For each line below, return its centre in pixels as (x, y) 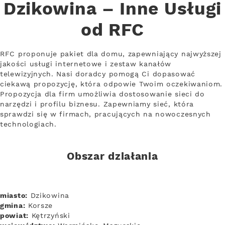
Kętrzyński (49, 216)
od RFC (113, 31)
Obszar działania (113, 157)
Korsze (39, 206)
